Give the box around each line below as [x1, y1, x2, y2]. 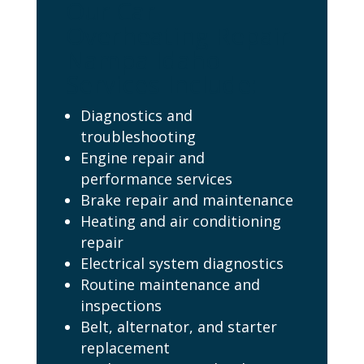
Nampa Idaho [65, 43, 220, 77]
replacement [80, 338, 170, 358]
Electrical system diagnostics [80, 253, 284, 274]
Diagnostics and [80, 106, 193, 126]
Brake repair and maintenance [80, 190, 293, 210]
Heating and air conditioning [80, 211, 281, 232]
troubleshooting [80, 127, 196, 147]
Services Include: [65, 67, 257, 102]
